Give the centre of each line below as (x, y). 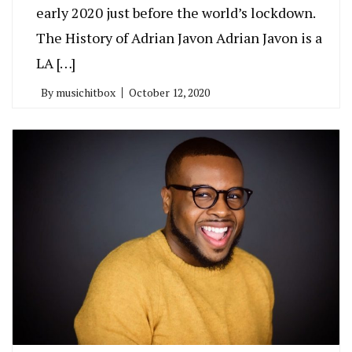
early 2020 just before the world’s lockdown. (176, 13)
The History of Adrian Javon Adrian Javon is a (179, 38)
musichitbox (86, 93)
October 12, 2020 (169, 93)
